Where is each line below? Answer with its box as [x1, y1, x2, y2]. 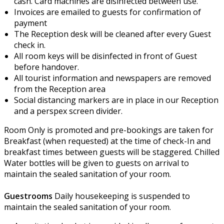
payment [14, 17, 47, 28]
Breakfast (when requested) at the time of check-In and [4, 135, 210, 146]
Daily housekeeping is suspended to [54, 190, 190, 201]
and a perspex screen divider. [14, 105, 122, 116]
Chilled [194, 146, 219, 157]
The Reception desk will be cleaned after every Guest [14, 28, 211, 39]
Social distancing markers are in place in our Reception [14, 94, 218, 105]
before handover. [14, 61, 79, 72]
